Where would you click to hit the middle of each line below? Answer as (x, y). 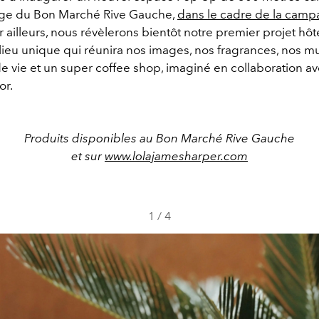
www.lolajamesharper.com (176, 156)
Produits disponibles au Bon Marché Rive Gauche (159, 138)
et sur (88, 156)
